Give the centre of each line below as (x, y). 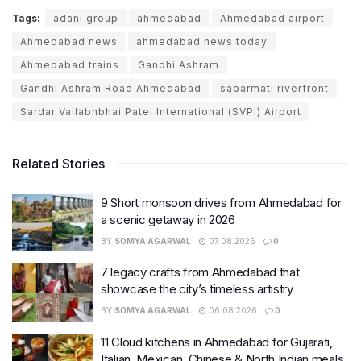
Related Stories (58, 163)
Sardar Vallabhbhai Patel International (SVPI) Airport (161, 111)
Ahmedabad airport (272, 18)
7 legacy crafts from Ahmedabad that (200, 272)
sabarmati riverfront (274, 88)
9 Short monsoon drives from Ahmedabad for (221, 202)
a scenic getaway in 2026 (168, 219)
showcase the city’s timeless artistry (197, 289)
